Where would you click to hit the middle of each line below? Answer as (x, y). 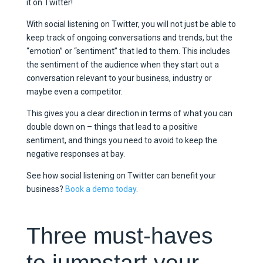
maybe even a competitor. (75, 91)
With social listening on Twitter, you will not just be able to (131, 24)
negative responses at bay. (76, 154)
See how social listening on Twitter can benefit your (121, 175)
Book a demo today (100, 189)
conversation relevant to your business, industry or (119, 78)
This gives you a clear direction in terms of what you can (129, 113)
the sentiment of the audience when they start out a (122, 64)
